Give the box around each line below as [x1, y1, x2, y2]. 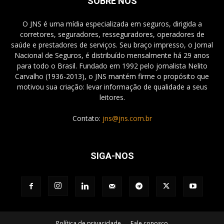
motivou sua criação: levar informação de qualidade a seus [16, 81, 207, 91]
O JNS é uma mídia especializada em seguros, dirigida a [22, 18, 202, 28]
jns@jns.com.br [102, 113, 152, 123]
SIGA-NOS [90, 150, 134, 161]
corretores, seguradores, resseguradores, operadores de [19, 29, 204, 39]
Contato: [72, 113, 102, 123]
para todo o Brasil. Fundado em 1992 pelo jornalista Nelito [16, 60, 207, 70]
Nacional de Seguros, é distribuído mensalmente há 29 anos [14, 50, 209, 60]
